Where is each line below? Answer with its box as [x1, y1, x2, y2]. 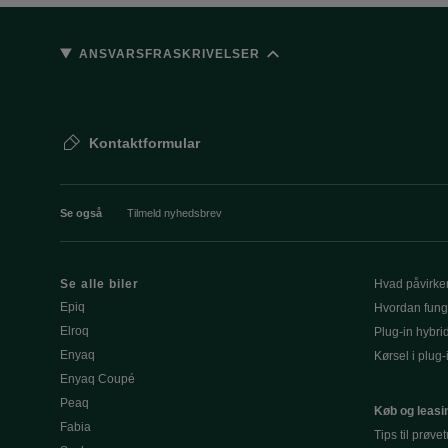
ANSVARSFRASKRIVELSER [79, 46, 261, 61]
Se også [60, 207, 102, 219]
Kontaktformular [89, 135, 200, 151]
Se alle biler [60, 277, 139, 291]
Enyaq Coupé [60, 372, 135, 386]
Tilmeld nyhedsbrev [127, 207, 222, 219]
